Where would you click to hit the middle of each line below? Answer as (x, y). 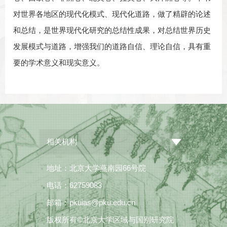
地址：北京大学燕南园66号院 (96, 168)
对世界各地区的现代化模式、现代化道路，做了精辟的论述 (112, 14)
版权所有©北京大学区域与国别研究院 (110, 220)
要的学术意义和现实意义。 (59, 63)
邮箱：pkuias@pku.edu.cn (91, 203)
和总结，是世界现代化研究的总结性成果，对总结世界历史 (112, 30)
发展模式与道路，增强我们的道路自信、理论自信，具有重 (112, 47)
